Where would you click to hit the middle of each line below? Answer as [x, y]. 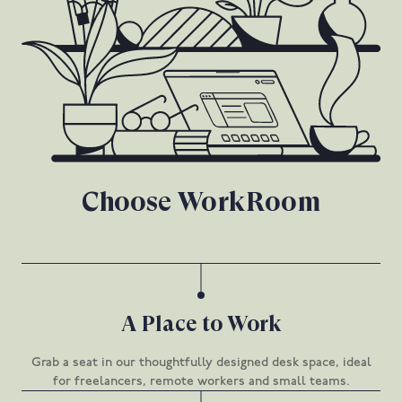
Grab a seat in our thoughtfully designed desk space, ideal [201, 363]
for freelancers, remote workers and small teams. [201, 381]
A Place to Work [201, 326]
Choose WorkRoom [201, 204]
